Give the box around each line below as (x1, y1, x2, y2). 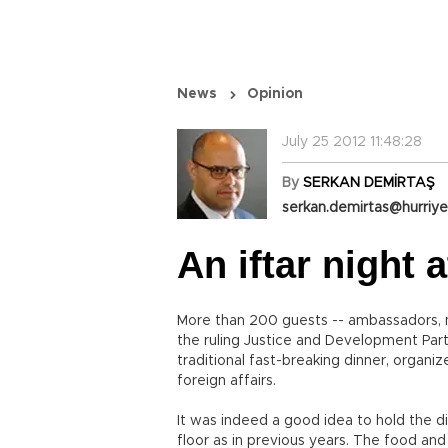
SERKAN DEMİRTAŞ (303, 176, 435, 190)
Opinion (247, 87, 303, 101)
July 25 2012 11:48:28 (282, 135, 422, 149)
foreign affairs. (177, 374, 276, 388)
